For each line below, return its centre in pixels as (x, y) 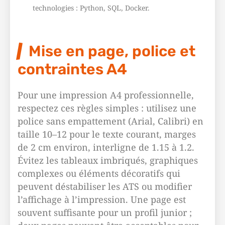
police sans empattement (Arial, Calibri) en (110, 121)
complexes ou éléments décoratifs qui (99, 173)
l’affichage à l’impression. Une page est (102, 199)
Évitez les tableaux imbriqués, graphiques (108, 160)
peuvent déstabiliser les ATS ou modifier (105, 186)
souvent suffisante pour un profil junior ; (105, 212)
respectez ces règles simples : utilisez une (107, 108)
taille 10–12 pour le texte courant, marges (107, 134)
